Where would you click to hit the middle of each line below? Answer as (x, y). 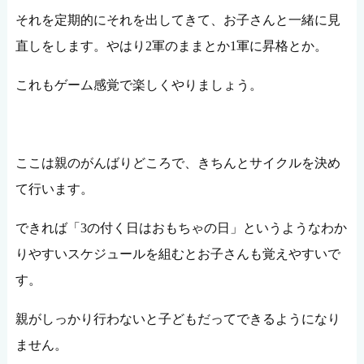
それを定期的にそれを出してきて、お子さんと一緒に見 (178, 19)
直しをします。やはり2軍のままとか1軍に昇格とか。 (171, 45)
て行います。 (54, 188)
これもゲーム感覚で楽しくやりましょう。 (139, 84)
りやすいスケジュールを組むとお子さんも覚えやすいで (178, 253)
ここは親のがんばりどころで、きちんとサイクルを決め (178, 162)
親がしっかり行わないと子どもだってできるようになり (178, 318)
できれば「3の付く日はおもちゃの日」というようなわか (181, 227)
